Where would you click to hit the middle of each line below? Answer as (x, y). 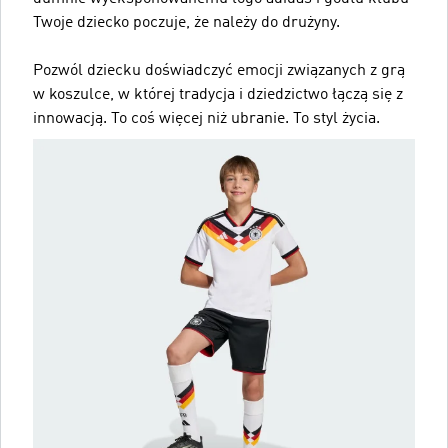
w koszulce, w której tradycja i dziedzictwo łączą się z (218, 94)
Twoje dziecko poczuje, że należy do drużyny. (186, 22)
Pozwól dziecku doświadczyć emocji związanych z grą (219, 70)
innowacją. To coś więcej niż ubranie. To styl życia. (206, 118)
